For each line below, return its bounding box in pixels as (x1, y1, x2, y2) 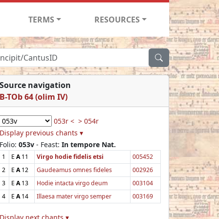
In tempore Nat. (62, 139, 116, 149)
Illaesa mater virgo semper (37, 192, 111, 200)
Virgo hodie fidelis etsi (37, 152, 104, 161)
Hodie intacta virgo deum (37, 178, 108, 187)
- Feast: (34, 139, 62, 149)
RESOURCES (94, 14, 140, 25)
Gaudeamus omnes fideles (37, 165, 112, 174)
